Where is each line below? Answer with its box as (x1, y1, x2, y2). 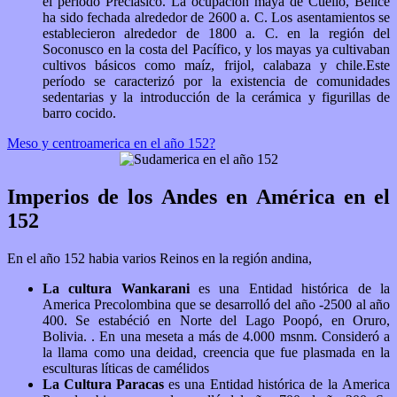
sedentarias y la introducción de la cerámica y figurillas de (43, 90, 390, 105)
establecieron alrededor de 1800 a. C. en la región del (43, 26, 390, 42)
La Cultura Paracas (43, 376, 168, 392)
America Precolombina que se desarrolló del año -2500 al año (43, 296, 390, 312)
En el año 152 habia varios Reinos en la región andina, (7, 250, 315, 266)
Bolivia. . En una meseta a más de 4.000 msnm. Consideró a (43, 328, 390, 344)
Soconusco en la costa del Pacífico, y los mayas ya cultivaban (43, 42, 390, 58)
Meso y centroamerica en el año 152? (134, 136, 215, 152)
